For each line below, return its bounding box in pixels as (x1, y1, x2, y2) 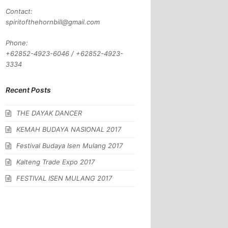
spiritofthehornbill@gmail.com (6, 18, 100, 26)
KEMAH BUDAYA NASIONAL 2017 (16, 125, 122, 133)
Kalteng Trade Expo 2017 (16, 158, 95, 166)
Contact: (6, 7, 33, 15)
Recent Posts (6, 85, 51, 94)
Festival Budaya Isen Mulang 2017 (16, 141, 123, 150)
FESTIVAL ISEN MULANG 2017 (16, 174, 112, 182)
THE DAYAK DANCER (16, 109, 82, 117)
